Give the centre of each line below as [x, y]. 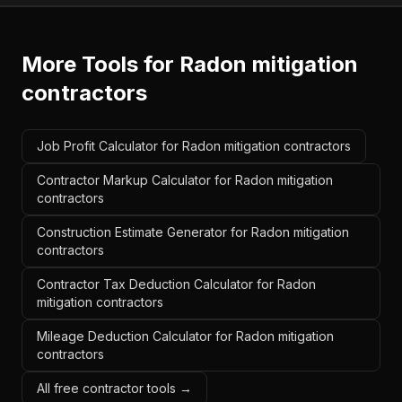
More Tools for [100, 64]
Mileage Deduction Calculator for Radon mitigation [185, 336]
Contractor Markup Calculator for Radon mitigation [185, 180]
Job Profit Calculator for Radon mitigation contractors [194, 146]
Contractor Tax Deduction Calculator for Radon [176, 284]
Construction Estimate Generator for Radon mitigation [193, 232]
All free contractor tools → [114, 388]
